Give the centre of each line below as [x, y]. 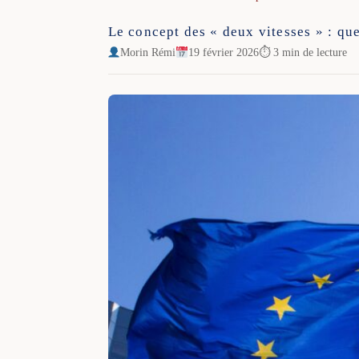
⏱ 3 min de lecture [303, 52]
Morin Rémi [148, 52]
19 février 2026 [224, 52]
